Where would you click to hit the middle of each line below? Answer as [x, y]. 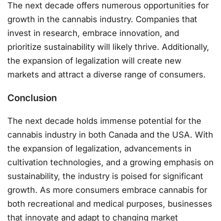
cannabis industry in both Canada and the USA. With [110, 134]
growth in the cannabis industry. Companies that [102, 19]
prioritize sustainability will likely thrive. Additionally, [108, 47]
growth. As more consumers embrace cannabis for [107, 190]
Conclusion [32, 98]
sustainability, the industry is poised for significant [105, 176]
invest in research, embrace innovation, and [93, 33]
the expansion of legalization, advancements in [99, 148]
